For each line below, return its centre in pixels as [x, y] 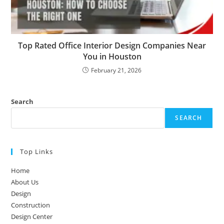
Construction [31, 205]
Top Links [37, 151]
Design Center [32, 216]
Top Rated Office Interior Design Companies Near [112, 45]
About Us [25, 182]
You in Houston [112, 56]
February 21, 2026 [116, 70]
